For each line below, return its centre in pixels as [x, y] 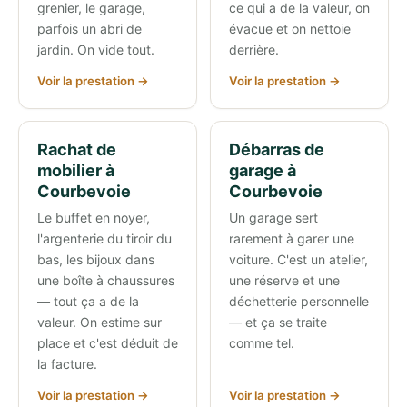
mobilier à [76, 170]
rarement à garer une [291, 239]
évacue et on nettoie [289, 29]
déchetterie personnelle [298, 302]
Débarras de [276, 149]
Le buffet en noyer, [94, 218]
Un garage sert [273, 218]
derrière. [253, 50]
